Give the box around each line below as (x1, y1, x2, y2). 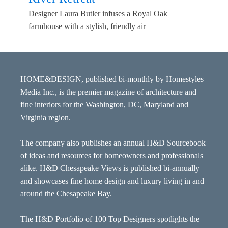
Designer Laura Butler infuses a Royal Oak (28, 9, 167, 18)
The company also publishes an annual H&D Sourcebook (20, 138, 206, 148)
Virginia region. (20, 113, 71, 122)
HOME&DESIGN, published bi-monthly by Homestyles (20, 75, 204, 84)
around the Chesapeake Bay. (20, 189, 112, 198)
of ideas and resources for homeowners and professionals (20, 151, 203, 160)
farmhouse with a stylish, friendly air (28, 21, 146, 31)
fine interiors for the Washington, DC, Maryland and (20, 100, 188, 109)
